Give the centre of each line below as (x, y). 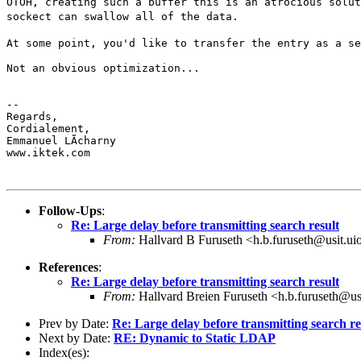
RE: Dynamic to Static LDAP (195, 338)
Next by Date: (76, 338)
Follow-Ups (70, 210)
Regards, (32, 116)
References (68, 267)
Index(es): (64, 352)
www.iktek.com (48, 152)
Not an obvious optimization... (103, 68)
